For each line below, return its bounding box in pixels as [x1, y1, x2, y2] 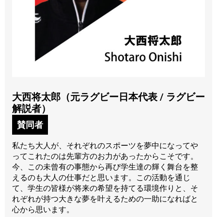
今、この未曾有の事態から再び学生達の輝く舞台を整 [12, 162, 198, 172]
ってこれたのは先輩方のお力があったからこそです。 [12, 152, 198, 161]
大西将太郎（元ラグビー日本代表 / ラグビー [12, 91, 205, 103]
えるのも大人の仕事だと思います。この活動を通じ [12, 173, 190, 183]
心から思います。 [12, 205, 74, 215]
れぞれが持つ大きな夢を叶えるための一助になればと [12, 194, 198, 204]
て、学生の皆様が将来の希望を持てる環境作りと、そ [12, 184, 198, 193]
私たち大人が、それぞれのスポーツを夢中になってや [12, 141, 198, 151]
